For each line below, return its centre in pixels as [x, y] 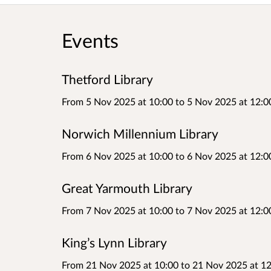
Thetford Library [107, 79]
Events [90, 40]
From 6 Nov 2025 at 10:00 [119, 155]
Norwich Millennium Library [140, 133]
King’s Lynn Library [114, 242]
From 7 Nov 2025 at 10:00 [119, 210]
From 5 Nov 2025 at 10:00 [119, 101]
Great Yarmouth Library [127, 188]
